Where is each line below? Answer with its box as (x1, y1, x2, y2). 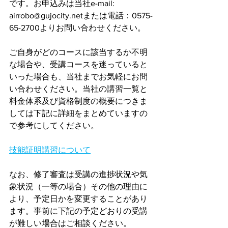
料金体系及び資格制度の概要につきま (9, 97, 148, 105)
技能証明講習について (9, 146, 91, 154)
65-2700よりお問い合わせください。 (9, 23, 146, 32)
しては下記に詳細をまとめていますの (9, 109, 148, 118)
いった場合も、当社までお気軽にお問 (9, 72, 148, 81)
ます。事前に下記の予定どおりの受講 (9, 207, 148, 215)
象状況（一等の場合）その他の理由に (9, 182, 148, 191)
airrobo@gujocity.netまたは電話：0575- (9, 11, 153, 20)
